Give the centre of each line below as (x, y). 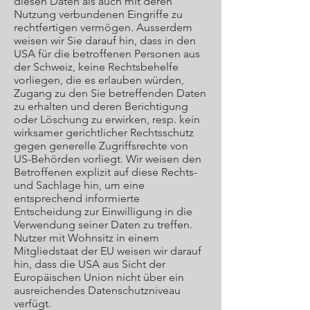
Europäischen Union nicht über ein (99, 277)
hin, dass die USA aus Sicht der (90, 264)
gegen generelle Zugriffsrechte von (101, 146)
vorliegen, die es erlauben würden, (99, 80)
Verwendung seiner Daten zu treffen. (103, 225)
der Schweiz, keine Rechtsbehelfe (96, 67)
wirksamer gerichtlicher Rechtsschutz (104, 133)
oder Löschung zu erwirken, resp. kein (107, 119)
